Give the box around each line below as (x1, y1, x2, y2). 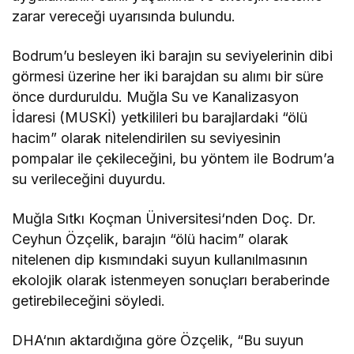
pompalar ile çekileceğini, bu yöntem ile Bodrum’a (12, 150, 335, 168)
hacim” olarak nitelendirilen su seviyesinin (12, 130, 281, 147)
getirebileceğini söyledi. (12, 292, 166, 310)
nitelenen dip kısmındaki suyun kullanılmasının (12, 251, 308, 269)
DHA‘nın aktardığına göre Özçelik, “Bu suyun (12, 332, 304, 349)
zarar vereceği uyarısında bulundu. (12, 8, 236, 25)
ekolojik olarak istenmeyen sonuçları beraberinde (12, 272, 330, 289)
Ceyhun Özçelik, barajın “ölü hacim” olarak (12, 231, 289, 248)
